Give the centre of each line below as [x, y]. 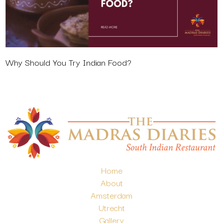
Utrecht [111, 208]
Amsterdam [111, 195]
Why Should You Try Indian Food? [68, 62]
